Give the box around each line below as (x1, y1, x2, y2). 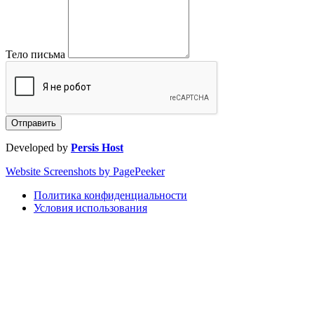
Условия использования (34, 201, 147, 214)
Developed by (6, 141, 71, 153)
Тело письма (6, 48, 65, 60)
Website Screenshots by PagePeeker (6, 165, 165, 177)
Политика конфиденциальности (34, 189, 187, 201)
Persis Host (71, 141, 123, 153)
